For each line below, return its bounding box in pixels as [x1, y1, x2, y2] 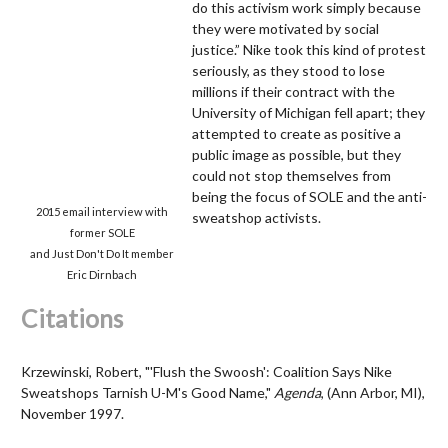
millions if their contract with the [191, 82, 395, 100]
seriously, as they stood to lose [191, 61, 385, 79]
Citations [21, 304, 123, 334]
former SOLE [69, 225, 135, 239]
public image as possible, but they [191, 145, 401, 163]
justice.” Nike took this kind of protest [191, 40, 426, 58]
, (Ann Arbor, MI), [321, 384, 425, 402]
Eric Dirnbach [67, 267, 138, 281]
